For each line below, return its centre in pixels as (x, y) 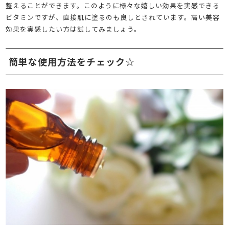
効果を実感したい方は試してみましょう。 (74, 29)
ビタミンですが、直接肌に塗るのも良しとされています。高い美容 (113, 17)
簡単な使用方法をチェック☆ (72, 62)
